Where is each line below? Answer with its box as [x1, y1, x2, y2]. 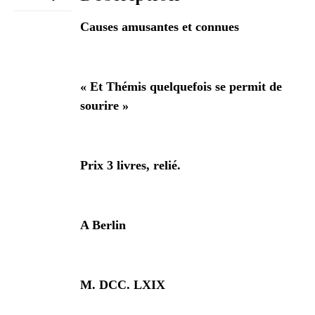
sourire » [79, 98, 129, 112]
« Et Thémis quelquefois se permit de [79, 79, 282, 94]
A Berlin [79, 217, 126, 232]
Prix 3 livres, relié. [79, 157, 181, 172]
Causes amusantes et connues [79, 19, 239, 34]
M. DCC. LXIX [79, 277, 165, 292]
